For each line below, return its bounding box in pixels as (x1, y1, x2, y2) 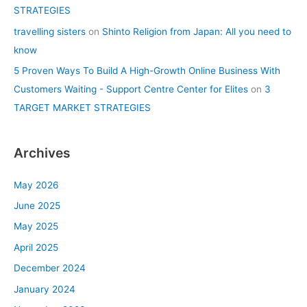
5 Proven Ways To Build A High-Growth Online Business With (14, 65, 280, 77)
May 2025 (14, 221, 58, 232)
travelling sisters (14, 25, 86, 37)
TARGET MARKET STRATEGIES (14, 102, 151, 114)
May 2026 (14, 179, 59, 191)
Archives (14, 145, 71, 162)
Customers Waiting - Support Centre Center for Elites (14, 84, 248, 95)
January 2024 (14, 283, 75, 295)
